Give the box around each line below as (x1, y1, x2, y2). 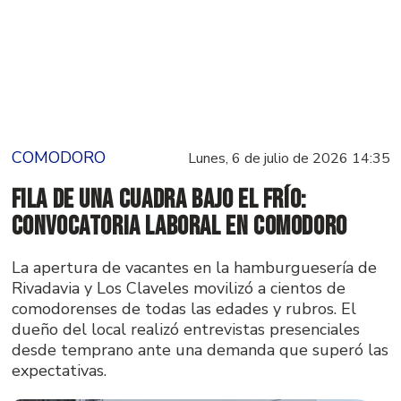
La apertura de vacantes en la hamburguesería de (11, 256, 377, 278)
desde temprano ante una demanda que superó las (11, 338, 388, 361)
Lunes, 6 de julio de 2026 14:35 (187, 149, 390, 168)
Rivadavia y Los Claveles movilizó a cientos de (11, 277, 346, 299)
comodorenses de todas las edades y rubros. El (11, 297, 356, 320)
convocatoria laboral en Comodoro (11, 209, 347, 243)
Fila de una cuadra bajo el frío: (11, 183, 307, 216)
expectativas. (11, 359, 107, 381)
